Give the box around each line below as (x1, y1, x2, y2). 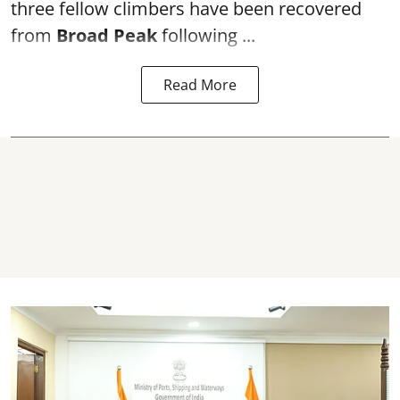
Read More (163, 75, 237, 95)
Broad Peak (56, 23, 157, 47)
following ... (157, 23, 255, 47)
